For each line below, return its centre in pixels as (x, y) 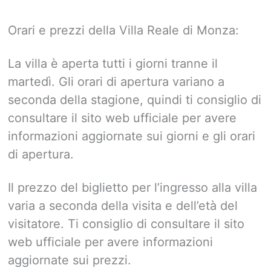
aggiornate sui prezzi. (70, 260)
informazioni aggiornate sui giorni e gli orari (132, 136)
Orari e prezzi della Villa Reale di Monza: (123, 31)
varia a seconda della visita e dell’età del (123, 206)
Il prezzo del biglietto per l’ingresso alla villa (132, 188)
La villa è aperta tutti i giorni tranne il (113, 64)
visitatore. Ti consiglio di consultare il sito (126, 224)
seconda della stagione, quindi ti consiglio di (135, 100)
